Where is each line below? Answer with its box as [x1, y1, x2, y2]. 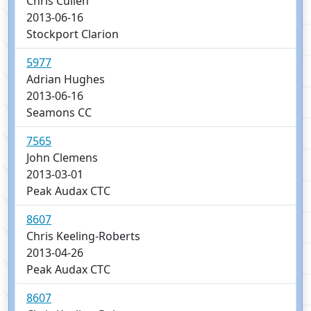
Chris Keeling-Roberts [26, 228, 140, 244]
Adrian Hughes [26, 72, 105, 87]
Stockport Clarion [26, 26, 119, 42]
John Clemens [26, 150, 98, 166]
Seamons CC [26, 105, 92, 121]
